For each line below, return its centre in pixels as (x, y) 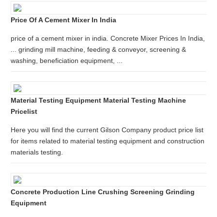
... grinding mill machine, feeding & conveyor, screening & (99, 49)
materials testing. (37, 152)
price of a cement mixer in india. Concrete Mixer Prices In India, (108, 38)
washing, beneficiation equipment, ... (67, 61)
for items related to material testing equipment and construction (108, 141)
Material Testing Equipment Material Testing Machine (99, 100)
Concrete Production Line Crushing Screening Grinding (103, 192)
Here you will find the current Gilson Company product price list (107, 130)
